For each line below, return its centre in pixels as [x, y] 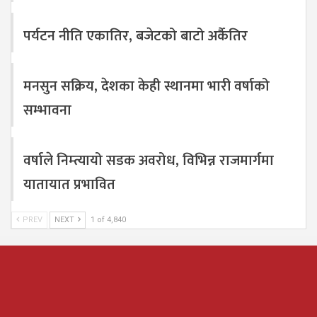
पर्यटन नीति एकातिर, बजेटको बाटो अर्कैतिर [136, 36]
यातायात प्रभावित [69, 185]
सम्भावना [47, 111]
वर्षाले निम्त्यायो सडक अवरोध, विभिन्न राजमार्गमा [149, 161]
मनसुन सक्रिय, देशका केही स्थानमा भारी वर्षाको [146, 87]
